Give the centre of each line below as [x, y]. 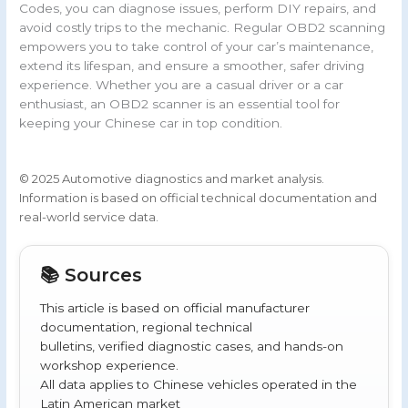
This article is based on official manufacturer [175, 307]
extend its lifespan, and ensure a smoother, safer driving [192, 65]
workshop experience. [110, 365]
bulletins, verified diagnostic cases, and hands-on [192, 346]
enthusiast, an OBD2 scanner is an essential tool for [180, 103]
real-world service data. [89, 216]
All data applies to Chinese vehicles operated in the [199, 384]
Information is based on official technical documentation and [199, 197]
